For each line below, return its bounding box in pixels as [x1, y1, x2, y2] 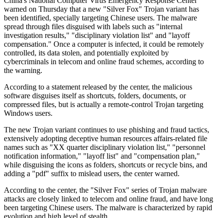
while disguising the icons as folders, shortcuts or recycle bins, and [4, 161, 207, 169]
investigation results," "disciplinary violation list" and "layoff [4, 31, 190, 40]
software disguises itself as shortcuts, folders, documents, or [4, 91, 186, 100]
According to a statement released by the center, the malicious [4, 83, 192, 91]
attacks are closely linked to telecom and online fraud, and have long [4, 195, 213, 203]
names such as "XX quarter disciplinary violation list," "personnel [4, 143, 205, 152]
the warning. [4, 66, 44, 75]
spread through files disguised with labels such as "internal [4, 22, 182, 31]
